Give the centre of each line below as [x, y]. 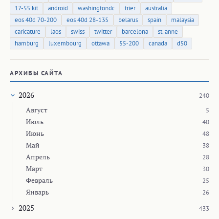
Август [37, 110]
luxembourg [65, 44]
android [58, 8]
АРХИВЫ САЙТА [36, 73]
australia [156, 8]
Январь [37, 192]
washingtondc [96, 8]
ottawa [100, 44]
